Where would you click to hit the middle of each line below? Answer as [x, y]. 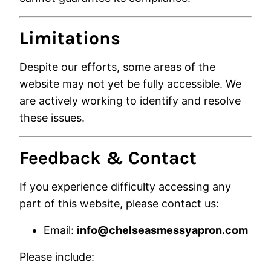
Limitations [70, 38]
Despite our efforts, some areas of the [117, 67]
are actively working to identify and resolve [130, 101]
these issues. [52, 118]
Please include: [57, 257]
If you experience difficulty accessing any [125, 187]
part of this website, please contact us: [119, 204]
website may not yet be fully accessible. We [130, 84]
